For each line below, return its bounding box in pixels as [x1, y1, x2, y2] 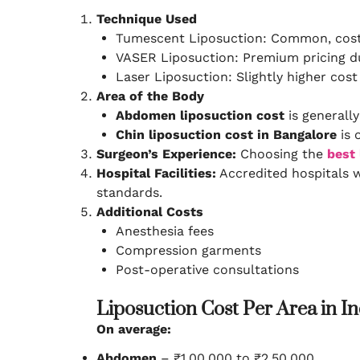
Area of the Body [96, 88, 204, 104]
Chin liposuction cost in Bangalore [116, 127, 337, 142]
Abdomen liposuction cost [116, 108, 284, 123]
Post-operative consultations [116, 262, 299, 277]
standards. [96, 185, 162, 200]
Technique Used [96, 11, 197, 27]
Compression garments [116, 243, 261, 258]
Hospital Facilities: [96, 166, 216, 181]
